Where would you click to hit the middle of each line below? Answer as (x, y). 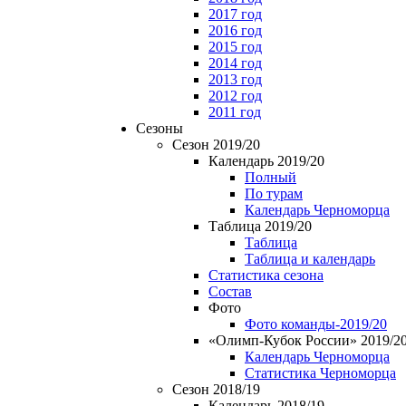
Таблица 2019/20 (260, 226)
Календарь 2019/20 (266, 161)
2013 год (235, 79)
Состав (230, 291)
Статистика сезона (266, 275)
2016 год (235, 30)
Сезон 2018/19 (216, 389)
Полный (271, 177)
